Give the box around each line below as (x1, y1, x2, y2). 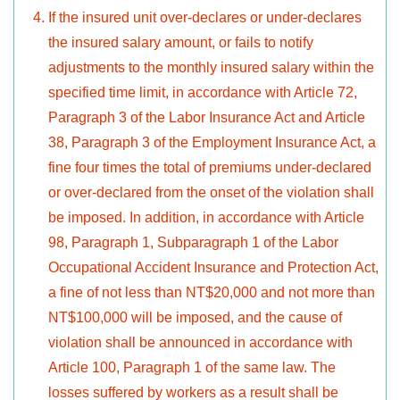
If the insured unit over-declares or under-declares (48, 10, 362, 26)
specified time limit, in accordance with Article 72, (48, 85, 357, 101)
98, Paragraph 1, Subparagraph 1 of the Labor (48, 235, 338, 251)
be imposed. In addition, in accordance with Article (48, 210, 364, 226)
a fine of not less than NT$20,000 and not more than (48, 285, 375, 301)
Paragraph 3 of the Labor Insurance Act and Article (48, 110, 365, 126)
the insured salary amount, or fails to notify (48, 35, 313, 51)
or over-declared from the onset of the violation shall (48, 185, 374, 201)
